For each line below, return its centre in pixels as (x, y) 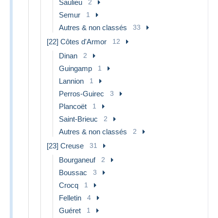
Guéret (70, 210)
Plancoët (73, 106)
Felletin (70, 198)
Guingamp (75, 68)
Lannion (71, 81)
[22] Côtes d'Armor (77, 41)
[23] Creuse (65, 145)
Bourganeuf (77, 160)
